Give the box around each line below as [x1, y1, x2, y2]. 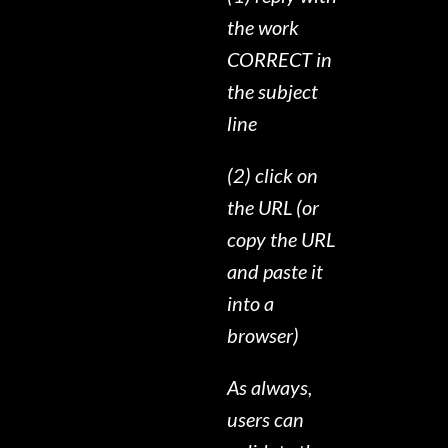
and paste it [227, 259, 324, 284]
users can [227, 407, 305, 432]
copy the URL [227, 227, 336, 252]
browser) [227, 323, 300, 348]
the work [227, 15, 300, 40]
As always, [227, 375, 313, 400]
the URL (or [227, 195, 320, 220]
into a [227, 291, 275, 316]
